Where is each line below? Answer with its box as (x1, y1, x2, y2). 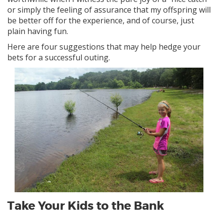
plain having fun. (7, 26, 68, 37)
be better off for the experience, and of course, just (7, 15, 194, 26)
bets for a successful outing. (7, 52, 110, 63)
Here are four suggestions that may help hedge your (7, 41, 200, 53)
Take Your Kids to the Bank (7, 199, 164, 214)
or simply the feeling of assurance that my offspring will (7, 4, 211, 16)
